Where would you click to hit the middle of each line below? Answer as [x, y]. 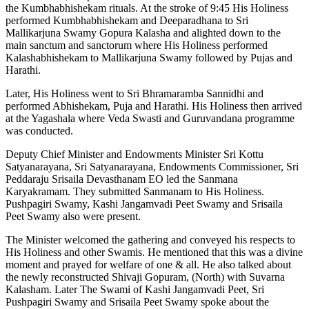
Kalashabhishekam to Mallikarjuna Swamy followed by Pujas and [149, 58]
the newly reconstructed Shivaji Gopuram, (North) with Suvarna [145, 277]
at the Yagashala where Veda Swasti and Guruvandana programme [150, 118]
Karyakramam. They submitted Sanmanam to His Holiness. [135, 191]
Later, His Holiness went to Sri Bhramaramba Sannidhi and [134, 93]
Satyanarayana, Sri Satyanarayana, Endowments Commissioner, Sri [152, 167]
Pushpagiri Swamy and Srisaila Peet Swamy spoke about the [137, 302]
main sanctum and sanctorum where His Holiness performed [137, 45]
